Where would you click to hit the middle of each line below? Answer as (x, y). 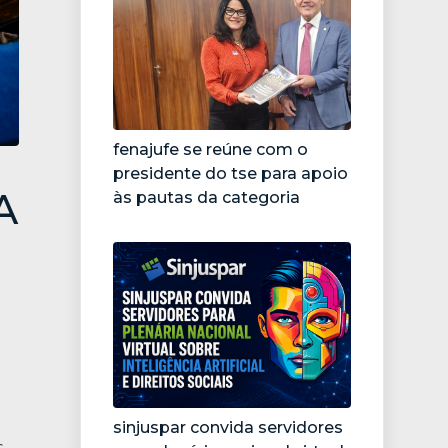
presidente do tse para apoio (230, 173)
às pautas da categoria (206, 197)
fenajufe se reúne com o (210, 149)
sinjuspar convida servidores (228, 428)
